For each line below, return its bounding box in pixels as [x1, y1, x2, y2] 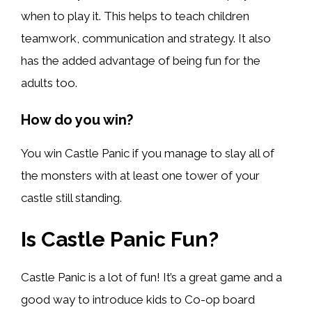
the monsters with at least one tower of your [21, 169, 260, 183]
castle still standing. [21, 191, 122, 205]
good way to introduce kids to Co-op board [21, 292, 255, 306]
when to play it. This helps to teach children [21, 8, 249, 23]
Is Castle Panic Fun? [21, 226, 219, 251]
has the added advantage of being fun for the [21, 53, 260, 68]
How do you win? [21, 111, 133, 129]
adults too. [21, 75, 77, 90]
